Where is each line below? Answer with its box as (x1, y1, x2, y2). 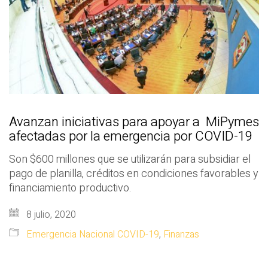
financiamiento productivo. (9, 180, 132, 197)
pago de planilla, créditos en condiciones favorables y (9, 166, 258, 182)
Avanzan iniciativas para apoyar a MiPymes (9, 112, 259, 132)
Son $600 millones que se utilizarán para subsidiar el (9, 151, 251, 168)
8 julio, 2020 (24, 208, 76, 223)
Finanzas (163, 227, 199, 242)
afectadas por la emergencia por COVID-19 (9, 127, 252, 147)
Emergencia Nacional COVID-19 (26, 227, 159, 242)
